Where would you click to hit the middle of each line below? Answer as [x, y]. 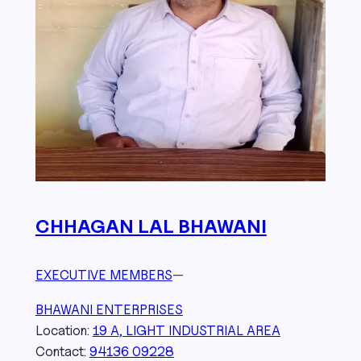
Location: [64, 330]
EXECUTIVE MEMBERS [104, 275]
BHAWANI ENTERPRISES [109, 309]
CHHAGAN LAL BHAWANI [151, 226]
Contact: [62, 351]
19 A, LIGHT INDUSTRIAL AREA [186, 330]
